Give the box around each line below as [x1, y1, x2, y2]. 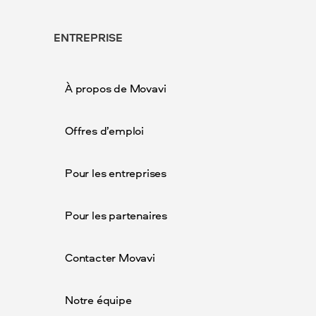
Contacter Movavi [65, 250, 155, 265]
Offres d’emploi [65, 123, 144, 138]
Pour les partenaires [65, 207, 167, 223]
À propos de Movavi [65, 80, 166, 96]
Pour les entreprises [65, 165, 166, 181]
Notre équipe [65, 292, 132, 308]
